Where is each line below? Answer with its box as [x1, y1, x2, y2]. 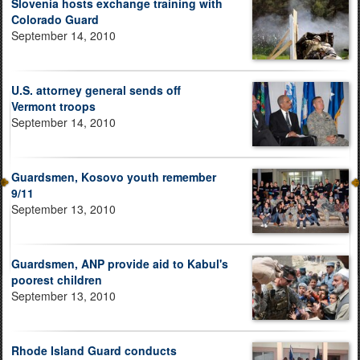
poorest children [11, 271, 102, 288]
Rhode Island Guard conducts [11, 342, 177, 358]
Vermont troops [11, 97, 96, 114]
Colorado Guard [11, 10, 99, 27]
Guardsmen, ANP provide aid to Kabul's [11, 255, 228, 272]
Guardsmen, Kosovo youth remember [11, 168, 216, 185]
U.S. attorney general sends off [11, 81, 181, 98]
